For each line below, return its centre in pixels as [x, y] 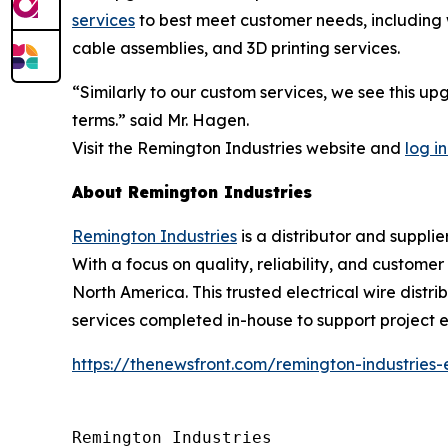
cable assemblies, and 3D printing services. [236, 48]
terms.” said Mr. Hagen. [160, 120]
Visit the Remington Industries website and [238, 148]
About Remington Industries [192, 192]
